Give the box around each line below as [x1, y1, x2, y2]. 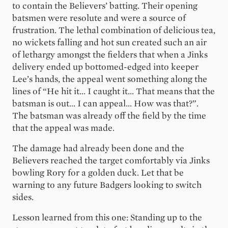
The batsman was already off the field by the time [12, 111, 206, 121]
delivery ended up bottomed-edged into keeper [12, 62, 198, 72]
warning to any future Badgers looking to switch [12, 180, 202, 190]
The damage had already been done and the [12, 144, 184, 153]
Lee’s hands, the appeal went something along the [12, 74, 207, 84]
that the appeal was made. [12, 123, 115, 133]
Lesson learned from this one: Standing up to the [12, 213, 202, 222]
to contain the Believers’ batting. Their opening [12, 1, 197, 11]
